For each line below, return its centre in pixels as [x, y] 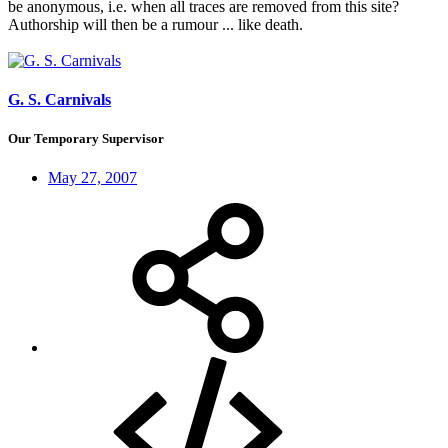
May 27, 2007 [92, 178]
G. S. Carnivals [59, 99]
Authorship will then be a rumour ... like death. [155, 24]
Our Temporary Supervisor [86, 139]
